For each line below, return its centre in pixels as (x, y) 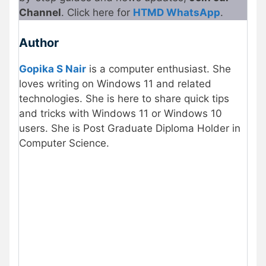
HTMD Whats (166, 13)
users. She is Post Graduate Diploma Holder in (130, 128)
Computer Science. (64, 143)
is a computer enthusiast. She (159, 69)
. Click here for (97, 13)
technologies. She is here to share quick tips (124, 98)
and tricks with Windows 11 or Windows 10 (121, 113)
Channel (40, 13)
